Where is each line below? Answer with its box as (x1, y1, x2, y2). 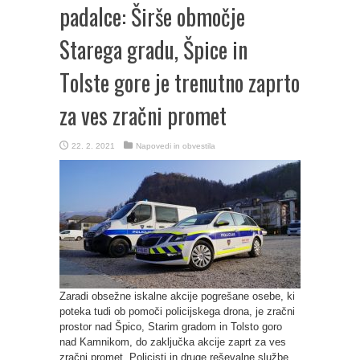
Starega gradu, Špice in (59, 33, 247, 66)
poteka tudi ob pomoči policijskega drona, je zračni (59, 305, 295, 317)
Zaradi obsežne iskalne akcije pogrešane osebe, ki (59, 290, 295, 302)
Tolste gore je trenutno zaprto (59, 66, 300, 99)
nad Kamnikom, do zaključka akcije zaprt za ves (59, 336, 286, 348)
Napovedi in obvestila (136, 141, 215, 150)
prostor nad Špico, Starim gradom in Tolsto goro (59, 321, 282, 333)
